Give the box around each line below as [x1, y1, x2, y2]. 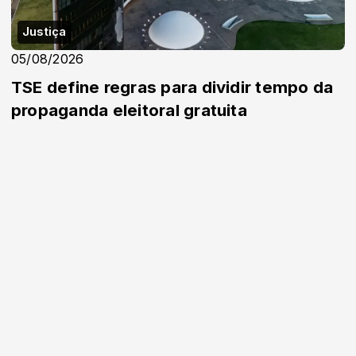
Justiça [22, 24, 67, 39]
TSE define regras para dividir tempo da [11, 76, 334, 97]
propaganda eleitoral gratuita [11, 99, 247, 120]
